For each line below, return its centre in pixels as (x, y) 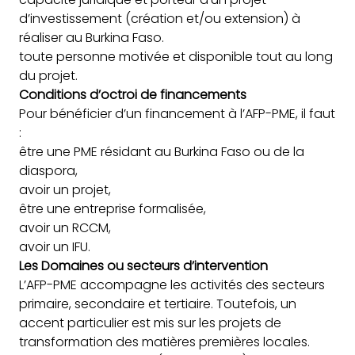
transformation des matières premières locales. (164, 342)
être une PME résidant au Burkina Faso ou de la (162, 151)
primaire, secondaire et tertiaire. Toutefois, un (158, 303)
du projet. (48, 75)
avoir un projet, (65, 189)
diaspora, (48, 170)
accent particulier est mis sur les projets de (150, 323)
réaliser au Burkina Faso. (92, 37)
